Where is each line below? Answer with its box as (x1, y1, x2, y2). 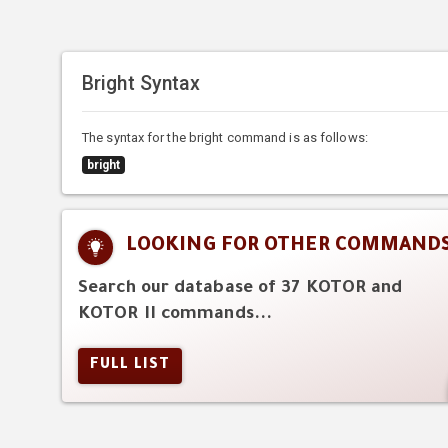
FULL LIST (90, 358, 170, 375)
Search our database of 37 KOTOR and (78, 279, 403, 299)
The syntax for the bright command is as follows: (82, 129, 368, 145)
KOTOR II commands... (78, 305, 273, 325)
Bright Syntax (82, 71, 201, 95)
